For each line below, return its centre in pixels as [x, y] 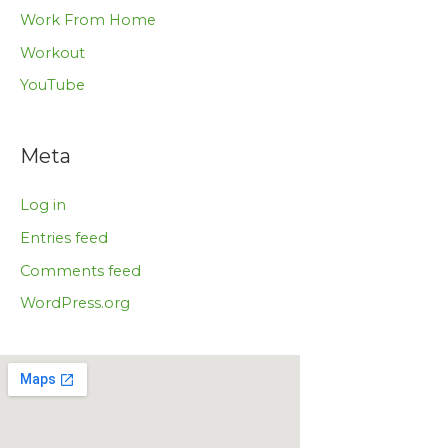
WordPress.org [75, 303]
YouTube [52, 85]
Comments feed [80, 270]
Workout [52, 52]
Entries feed [64, 238]
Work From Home [88, 20]
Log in [43, 205]
